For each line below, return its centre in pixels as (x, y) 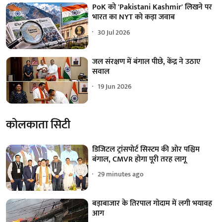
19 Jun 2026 (115, 87)
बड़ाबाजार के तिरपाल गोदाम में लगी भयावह (152, 204)
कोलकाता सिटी (38, 125)
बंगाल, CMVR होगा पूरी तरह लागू (139, 159)
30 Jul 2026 (114, 32)
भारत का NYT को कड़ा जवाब (134, 17)
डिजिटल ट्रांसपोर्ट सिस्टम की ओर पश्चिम (146, 149)
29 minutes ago (121, 174)
